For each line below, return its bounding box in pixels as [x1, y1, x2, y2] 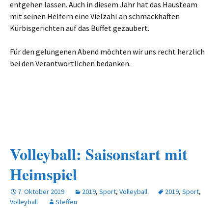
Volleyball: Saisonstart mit [10, 142, 188, 165]
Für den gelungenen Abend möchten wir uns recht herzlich [10, 47, 205, 56]
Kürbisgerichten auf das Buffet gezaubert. [10, 23, 149, 33]
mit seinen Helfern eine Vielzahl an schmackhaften [10, 11, 180, 21]
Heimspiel [10, 163, 77, 186]
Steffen [55, 197, 77, 206]
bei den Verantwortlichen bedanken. [10, 58, 131, 68]
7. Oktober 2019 [18, 187, 64, 196]
